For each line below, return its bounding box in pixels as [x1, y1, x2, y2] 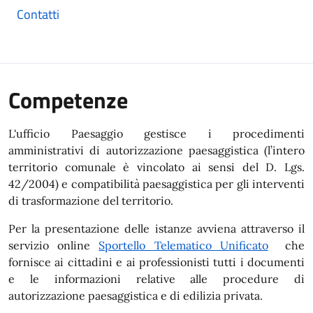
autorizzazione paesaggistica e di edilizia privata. [8, 289, 263, 303]
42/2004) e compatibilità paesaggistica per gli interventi [8, 177, 305, 191]
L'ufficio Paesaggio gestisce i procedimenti [8, 126, 305, 140]
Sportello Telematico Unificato [99, 238, 268, 252]
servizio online [8, 238, 99, 252]
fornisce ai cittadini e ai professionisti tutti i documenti [8, 255, 305, 269]
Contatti [17, 5, 59, 24]
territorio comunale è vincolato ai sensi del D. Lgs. [8, 160, 305, 174]
